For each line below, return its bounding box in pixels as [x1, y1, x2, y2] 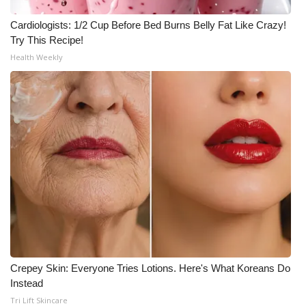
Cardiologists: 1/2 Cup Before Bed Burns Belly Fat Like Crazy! [10, 19, 286, 31]
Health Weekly [10, 52, 63, 62]
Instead [10, 277, 43, 289]
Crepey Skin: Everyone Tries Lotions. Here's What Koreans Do [10, 262, 290, 274]
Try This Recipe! [10, 34, 83, 46]
